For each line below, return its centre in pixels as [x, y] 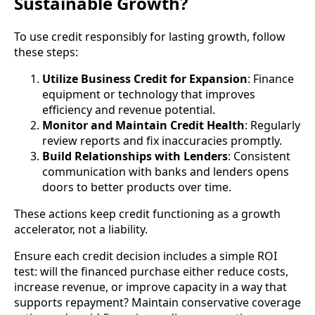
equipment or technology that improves [149, 94]
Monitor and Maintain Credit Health [143, 125]
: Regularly [272, 125]
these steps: [46, 52]
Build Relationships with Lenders [135, 156]
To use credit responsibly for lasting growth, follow [150, 36]
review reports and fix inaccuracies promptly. [162, 140]
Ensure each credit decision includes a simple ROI [146, 256]
